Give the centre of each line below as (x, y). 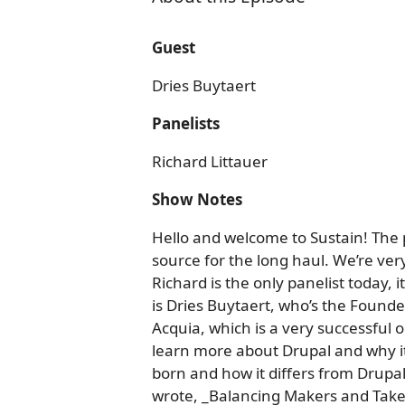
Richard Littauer (210, 161)
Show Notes (197, 199)
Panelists (186, 123)
